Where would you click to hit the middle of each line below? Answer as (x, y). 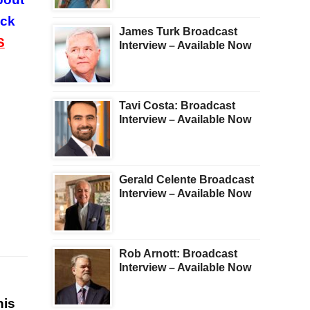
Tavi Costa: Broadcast (177, 106)
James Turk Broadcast (178, 32)
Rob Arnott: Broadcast (178, 254)
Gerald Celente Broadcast (186, 180)
